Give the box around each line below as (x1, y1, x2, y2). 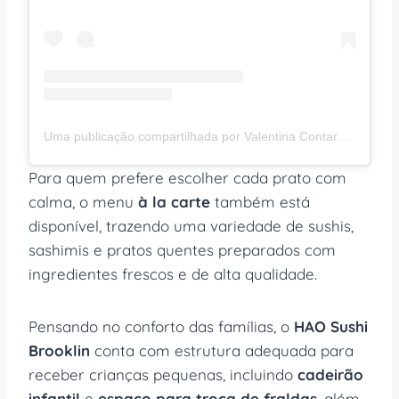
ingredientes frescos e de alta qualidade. (28, 264, 317, 283)
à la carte (138, 191, 210, 211)
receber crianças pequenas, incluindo (28, 364, 297, 384)
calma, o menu (28, 191, 138, 211)
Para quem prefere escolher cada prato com (28, 167, 346, 187)
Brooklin (28, 340, 90, 360)
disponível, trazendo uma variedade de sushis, (28, 216, 354, 235)
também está (210, 191, 310, 211)
